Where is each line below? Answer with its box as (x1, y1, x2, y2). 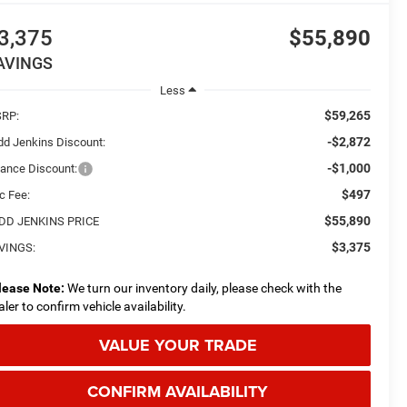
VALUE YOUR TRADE (98, 333, 257, 357)
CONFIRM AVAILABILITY (87, 379, 268, 403)
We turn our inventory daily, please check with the (65, 280, 342, 295)
